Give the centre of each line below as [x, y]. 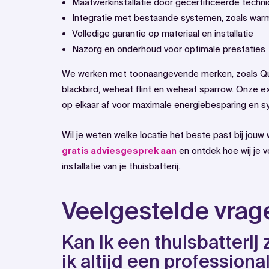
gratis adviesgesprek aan [119, 151]
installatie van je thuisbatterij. [121, 166]
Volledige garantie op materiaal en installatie [163, 34]
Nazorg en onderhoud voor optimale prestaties [169, 49]
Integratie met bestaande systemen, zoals [161, 18]
